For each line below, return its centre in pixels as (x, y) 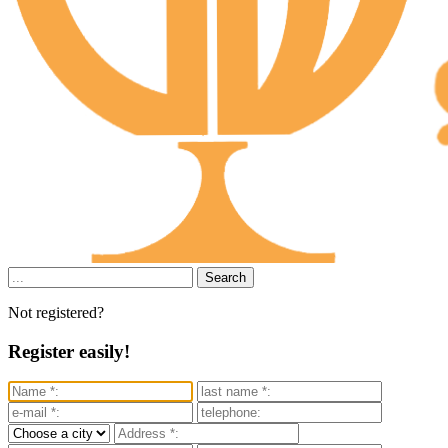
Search (225, 277)
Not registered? (56, 312)
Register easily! (69, 351)
